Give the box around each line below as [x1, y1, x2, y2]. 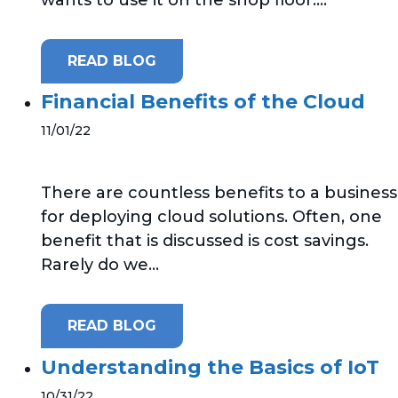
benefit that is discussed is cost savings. [41, 231, 369, 251]
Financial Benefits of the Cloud [41, 90, 365, 115]
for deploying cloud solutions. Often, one [41, 207, 382, 227]
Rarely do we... [41, 255, 159, 275]
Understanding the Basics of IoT [41, 354, 379, 379]
